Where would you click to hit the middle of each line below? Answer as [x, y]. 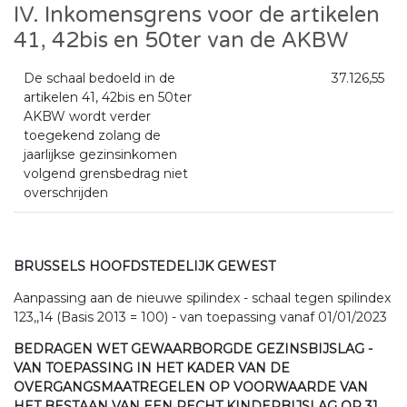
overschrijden [65, 193]
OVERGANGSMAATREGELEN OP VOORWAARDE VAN [191, 387]
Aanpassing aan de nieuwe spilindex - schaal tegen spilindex [202, 298]
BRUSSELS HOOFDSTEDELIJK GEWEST [144, 267]
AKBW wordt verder [87, 117]
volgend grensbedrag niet [105, 174]
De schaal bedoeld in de [99, 79]
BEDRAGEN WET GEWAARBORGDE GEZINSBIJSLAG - [193, 349]
